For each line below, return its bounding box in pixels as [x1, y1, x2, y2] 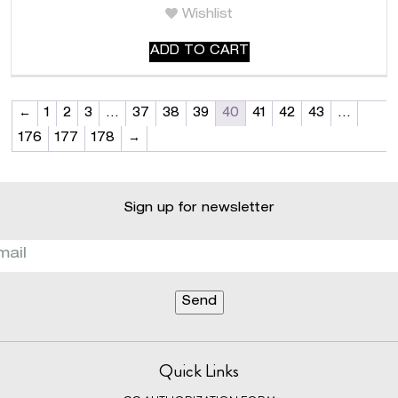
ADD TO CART [149, 44, 249, 58]
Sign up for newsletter [123, 202, 275, 215]
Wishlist [182, 8, 233, 21]
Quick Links [159, 357, 239, 384]
